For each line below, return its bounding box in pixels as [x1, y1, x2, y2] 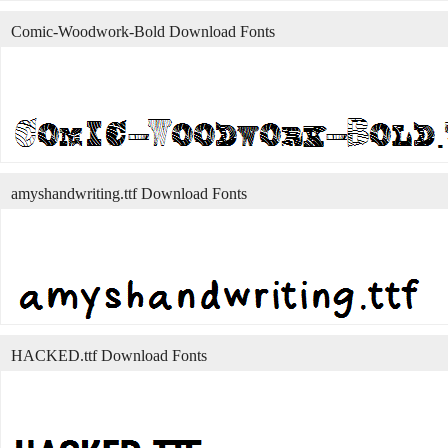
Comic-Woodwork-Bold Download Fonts [11, 23, 275, 40]
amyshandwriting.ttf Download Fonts [11, 185, 247, 202]
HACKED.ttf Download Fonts [11, 347, 207, 364]
